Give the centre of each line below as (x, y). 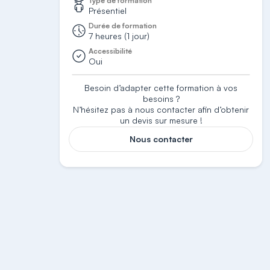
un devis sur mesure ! (161, 120)
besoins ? (161, 99)
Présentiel (108, 11)
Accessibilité (111, 51)
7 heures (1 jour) (119, 36)
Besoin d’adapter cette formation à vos (161, 88)
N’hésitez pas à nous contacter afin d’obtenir (161, 109)
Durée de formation (123, 26)
